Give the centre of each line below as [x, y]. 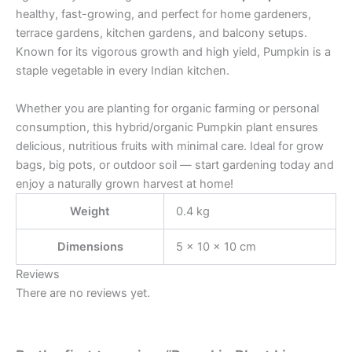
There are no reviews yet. [83, 293]
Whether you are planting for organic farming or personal [167, 108]
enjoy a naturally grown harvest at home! [125, 183]
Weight [90, 211]
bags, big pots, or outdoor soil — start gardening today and [175, 165]
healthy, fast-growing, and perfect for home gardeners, [163, 15]
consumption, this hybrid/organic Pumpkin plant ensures [167, 127]
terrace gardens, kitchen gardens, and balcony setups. [161, 33]
